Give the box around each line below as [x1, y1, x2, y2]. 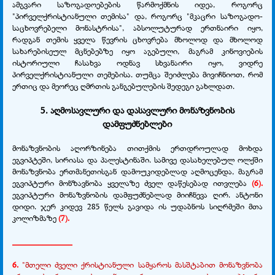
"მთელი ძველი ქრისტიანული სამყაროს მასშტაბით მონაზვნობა [18, 258, 263, 270]
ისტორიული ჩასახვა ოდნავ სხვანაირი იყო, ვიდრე [12, 56, 263, 68]
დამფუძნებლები [103, 117, 172, 130]
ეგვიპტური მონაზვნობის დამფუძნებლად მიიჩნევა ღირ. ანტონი [12, 188, 263, 200]
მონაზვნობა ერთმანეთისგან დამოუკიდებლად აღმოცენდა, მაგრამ [12, 165, 263, 177]
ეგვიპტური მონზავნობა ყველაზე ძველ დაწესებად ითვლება [12, 177, 252, 188]
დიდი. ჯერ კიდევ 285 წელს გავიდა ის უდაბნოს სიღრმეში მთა [12, 200, 263, 212]
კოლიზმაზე [12, 212, 58, 223]
